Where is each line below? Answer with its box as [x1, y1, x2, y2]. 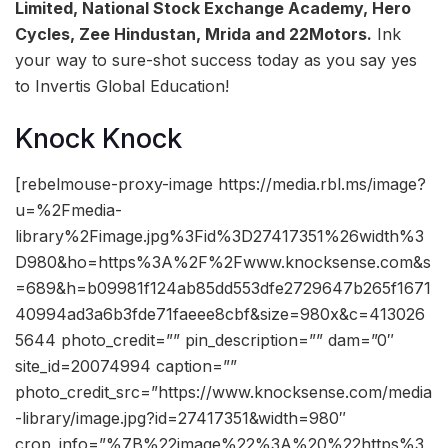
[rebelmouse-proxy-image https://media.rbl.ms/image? [15, 173, 426, 194]
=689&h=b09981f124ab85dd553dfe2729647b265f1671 [15, 277, 431, 298]
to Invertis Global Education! [15, 75, 229, 96]
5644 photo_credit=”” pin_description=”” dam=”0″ [15, 329, 394, 350]
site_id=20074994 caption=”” [15, 355, 237, 376]
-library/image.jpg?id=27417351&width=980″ [15, 407, 346, 428]
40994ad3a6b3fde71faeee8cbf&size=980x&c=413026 [15, 303, 425, 324]
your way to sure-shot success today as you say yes [15, 49, 417, 70]
